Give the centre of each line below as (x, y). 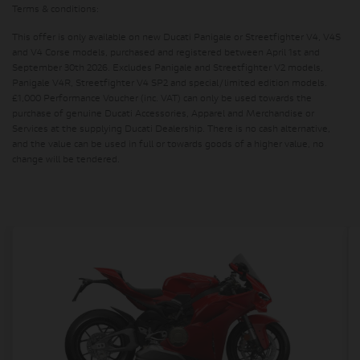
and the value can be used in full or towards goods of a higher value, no (168, 145)
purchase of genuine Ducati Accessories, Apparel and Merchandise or (163, 115)
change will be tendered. (66, 160)
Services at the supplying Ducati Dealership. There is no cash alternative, (171, 130)
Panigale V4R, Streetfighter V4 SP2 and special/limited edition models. (170, 84)
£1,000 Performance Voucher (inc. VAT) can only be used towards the (162, 99)
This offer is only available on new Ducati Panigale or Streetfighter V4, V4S (176, 38)
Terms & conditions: (55, 10)
